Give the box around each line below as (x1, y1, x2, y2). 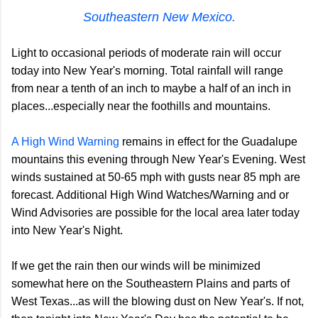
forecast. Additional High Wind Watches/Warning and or (11, 189, 289, 202)
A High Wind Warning (11, 136, 119, 148)
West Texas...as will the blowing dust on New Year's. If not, (11, 295, 304, 308)
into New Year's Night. (11, 224, 123, 237)
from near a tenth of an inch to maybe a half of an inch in (11, 82, 291, 95)
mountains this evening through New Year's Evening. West (11, 153, 305, 166)
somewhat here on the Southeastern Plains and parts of (11, 278, 290, 290)
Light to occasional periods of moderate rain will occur (11, 47, 281, 60)
